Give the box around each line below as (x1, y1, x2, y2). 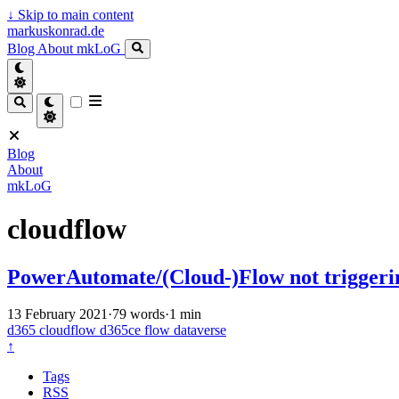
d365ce (100, 322, 144, 338)
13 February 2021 (7, 306, 108, 322)
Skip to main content (14, 7, 134, 22)
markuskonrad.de (7, 23, 104, 38)
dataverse (174, 322, 226, 338)
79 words (112, 306, 165, 322)
